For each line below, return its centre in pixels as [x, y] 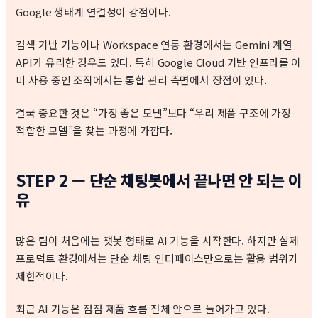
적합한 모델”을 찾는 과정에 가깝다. [94, 130]
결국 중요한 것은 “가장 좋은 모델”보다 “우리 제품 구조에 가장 [154, 112]
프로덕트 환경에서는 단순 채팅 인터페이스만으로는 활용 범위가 [157, 258]
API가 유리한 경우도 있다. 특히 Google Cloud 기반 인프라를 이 [159, 62]
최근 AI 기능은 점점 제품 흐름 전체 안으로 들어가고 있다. [143, 309]
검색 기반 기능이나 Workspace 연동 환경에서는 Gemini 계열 [154, 44]
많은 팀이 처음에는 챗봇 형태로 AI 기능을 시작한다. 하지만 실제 [158, 241]
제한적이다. [42, 276]
